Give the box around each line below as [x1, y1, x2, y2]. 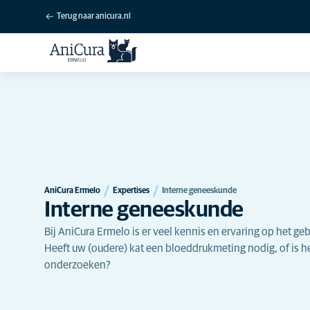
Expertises [113, 186, 149, 195]
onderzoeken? [44, 259, 111, 271]
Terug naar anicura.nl [57, 12, 131, 21]
